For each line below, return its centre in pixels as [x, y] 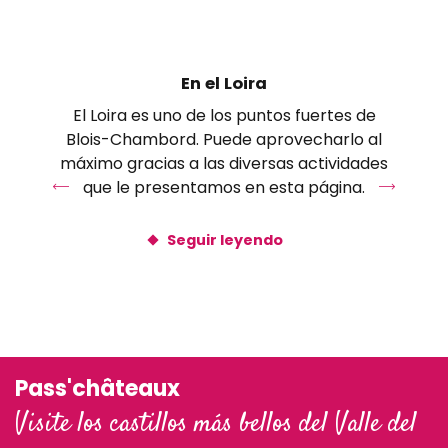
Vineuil [44, 152]
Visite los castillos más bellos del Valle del [216, 425]
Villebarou [58, 27]
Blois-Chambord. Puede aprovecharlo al [224, 139]
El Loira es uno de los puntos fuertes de [224, 115]
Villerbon [54, 102]
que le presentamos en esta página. [224, 187]
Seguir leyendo [225, 240]
